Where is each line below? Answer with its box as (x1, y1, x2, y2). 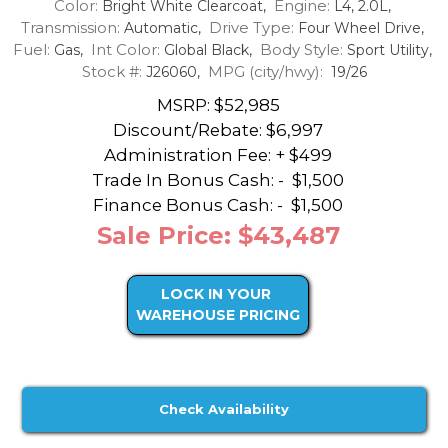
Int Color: (90, 39, 160, 59)
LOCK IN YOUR (161, 285, 271, 303)
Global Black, (159, 40, 260, 59)
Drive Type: (208, 17, 294, 37)
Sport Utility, (342, 40, 436, 59)
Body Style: (259, 39, 343, 59)
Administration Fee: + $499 (104, 145, 332, 165)
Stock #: (81, 61, 142, 81)
